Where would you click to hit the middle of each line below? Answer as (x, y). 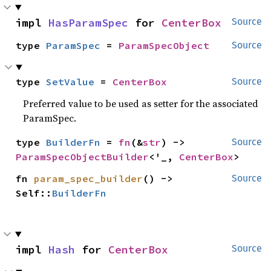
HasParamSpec (88, 22)
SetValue (70, 81)
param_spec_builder (89, 178)
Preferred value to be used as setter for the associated (141, 103)
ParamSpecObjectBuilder (83, 156)
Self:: (34, 193)
